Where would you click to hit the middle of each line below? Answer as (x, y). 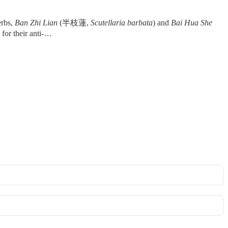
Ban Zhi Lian (36, 22)
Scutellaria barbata (122, 22)
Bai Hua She (192, 22)
